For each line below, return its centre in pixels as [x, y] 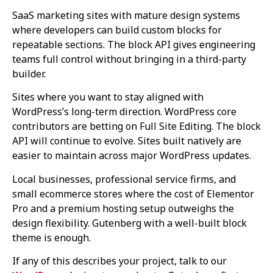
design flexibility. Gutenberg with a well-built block [129, 223]
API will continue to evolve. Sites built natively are [127, 141]
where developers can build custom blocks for [117, 30]
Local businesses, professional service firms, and [124, 179]
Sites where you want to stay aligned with [108, 97]
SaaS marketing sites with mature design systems [126, 15]
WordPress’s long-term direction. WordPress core [124, 112]
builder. [29, 73]
